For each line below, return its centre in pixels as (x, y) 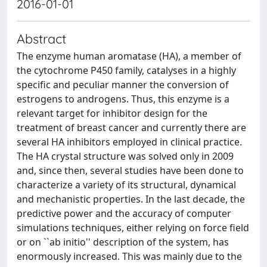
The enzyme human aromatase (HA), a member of (129, 56)
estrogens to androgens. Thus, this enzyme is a (123, 99)
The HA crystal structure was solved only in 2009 (125, 156)
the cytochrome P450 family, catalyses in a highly (126, 70)
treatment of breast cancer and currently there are (131, 128)
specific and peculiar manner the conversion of (123, 85)
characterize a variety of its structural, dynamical (126, 185)
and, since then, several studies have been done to (130, 170)
